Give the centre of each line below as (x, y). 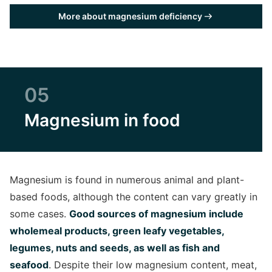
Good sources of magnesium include (156, 213)
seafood (29, 264)
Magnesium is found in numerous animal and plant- (127, 179)
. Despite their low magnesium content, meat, (153, 264)
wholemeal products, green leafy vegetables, (117, 230)
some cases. (39, 213)
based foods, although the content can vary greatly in (134, 196)
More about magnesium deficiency (130, 16)
